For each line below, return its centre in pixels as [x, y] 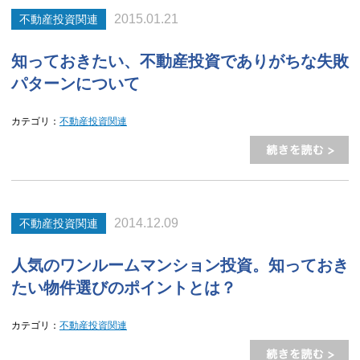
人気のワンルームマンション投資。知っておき [180, 265]
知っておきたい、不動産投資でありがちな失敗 [180, 61]
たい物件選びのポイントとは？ [124, 288]
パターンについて [76, 84]
